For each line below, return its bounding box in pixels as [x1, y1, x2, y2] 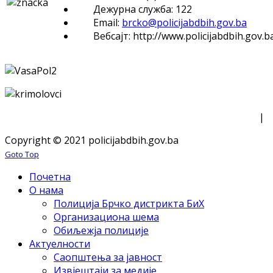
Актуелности [29, 236, 90, 250]
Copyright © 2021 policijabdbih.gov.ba [5, 133, 179, 147]
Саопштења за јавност [54, 250, 162, 264]
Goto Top [5, 148, 39, 160]
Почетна [29, 169, 71, 183]
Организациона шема [54, 210, 159, 224]
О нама [29, 183, 63, 197]
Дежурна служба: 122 [93, 2, 192, 16]
